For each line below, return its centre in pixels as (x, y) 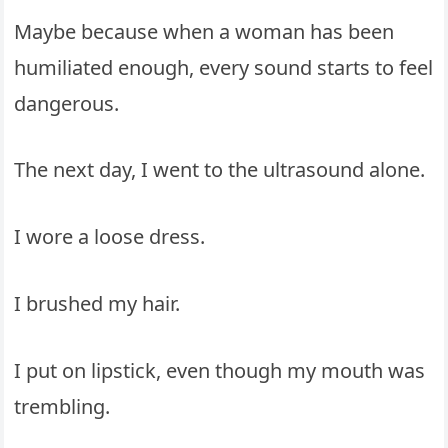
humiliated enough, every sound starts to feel (224, 67)
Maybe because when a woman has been (204, 31)
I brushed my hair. (97, 303)
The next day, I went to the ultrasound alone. (220, 170)
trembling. (62, 406)
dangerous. (67, 103)
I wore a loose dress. (110, 237)
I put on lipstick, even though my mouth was (220, 370)
